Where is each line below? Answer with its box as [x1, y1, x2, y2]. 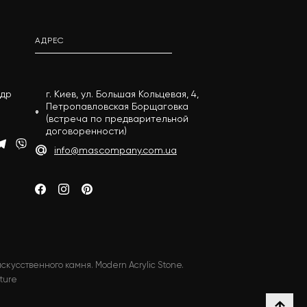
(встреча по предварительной [46, 113, 189, 124]
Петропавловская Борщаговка [46, 101, 189, 112]
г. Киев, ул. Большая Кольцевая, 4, [46, 88, 199, 99]
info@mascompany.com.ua [54, 145, 177, 156]
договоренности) [46, 125, 127, 136]
